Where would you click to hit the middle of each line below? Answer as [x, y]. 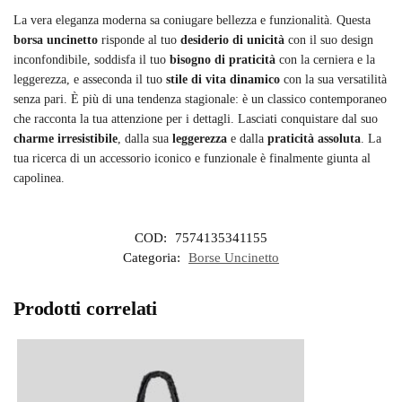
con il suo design [329, 40]
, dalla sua [145, 139]
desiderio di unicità [232, 40]
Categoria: [153, 257]
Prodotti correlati [86, 308]
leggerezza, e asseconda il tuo [90, 80]
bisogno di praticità [223, 60]
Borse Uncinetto [234, 257]
